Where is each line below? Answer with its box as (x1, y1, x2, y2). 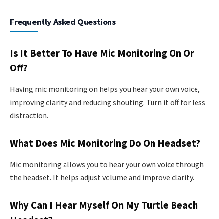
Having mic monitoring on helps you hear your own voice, (10, 84, 200, 94)
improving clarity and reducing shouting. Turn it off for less (10, 97, 205, 107)
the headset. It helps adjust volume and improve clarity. (10, 173, 194, 182)
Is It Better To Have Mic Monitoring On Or (10, 46, 194, 60)
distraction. (10, 110, 48, 120)
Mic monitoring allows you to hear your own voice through (10, 159, 204, 169)
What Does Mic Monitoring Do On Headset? (10, 136, 200, 150)
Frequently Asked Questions (10, 16, 116, 27)
